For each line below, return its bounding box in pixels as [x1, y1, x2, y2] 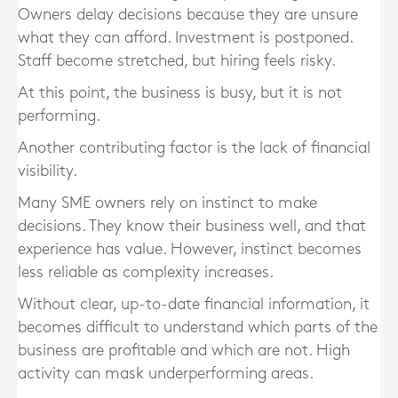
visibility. [18, 163, 77, 179]
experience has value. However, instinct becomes [18, 242, 362, 257]
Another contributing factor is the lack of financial [18, 140, 370, 155]
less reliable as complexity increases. [18, 265, 274, 280]
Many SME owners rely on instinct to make [18, 195, 317, 211]
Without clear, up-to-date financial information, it [18, 297, 370, 312]
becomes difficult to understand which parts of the [18, 320, 378, 335]
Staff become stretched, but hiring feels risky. [18, 53, 336, 68]
